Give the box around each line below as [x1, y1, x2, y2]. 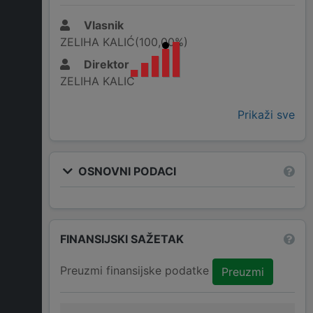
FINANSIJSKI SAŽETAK [60, 231, 184, 246]
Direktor [81, 57, 129, 72]
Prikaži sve [238, 108, 295, 122]
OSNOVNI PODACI [75, 163, 176, 178]
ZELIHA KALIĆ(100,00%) [60, 35, 188, 50]
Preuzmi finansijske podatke [60, 263, 212, 278]
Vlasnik [81, 18, 124, 33]
